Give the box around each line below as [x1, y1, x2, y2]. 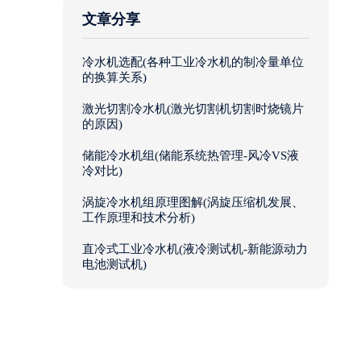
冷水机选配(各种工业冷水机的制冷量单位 [82, 56, 304, 69]
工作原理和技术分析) [82, 211, 195, 225]
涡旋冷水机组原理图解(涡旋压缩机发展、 [82, 196, 304, 210]
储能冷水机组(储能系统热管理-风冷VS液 [82, 149, 299, 163]
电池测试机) [82, 258, 147, 272]
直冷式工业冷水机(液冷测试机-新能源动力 [82, 243, 308, 256]
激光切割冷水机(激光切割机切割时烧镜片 [82, 102, 304, 116]
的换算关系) [82, 71, 147, 85]
